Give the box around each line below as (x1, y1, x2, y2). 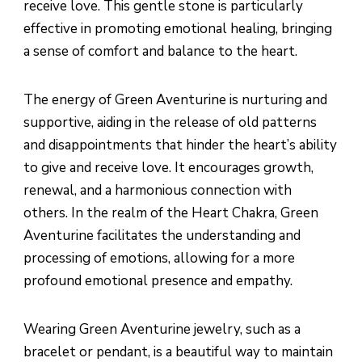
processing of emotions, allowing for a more (23, 249, 295, 268)
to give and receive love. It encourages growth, (23, 158, 314, 178)
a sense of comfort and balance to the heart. (23, 42, 297, 61)
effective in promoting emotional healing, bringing (23, 19, 332, 39)
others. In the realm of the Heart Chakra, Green (23, 204, 318, 223)
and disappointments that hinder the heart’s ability (23, 136, 337, 155)
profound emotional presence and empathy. (23, 271, 293, 291)
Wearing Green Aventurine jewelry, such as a (23, 320, 301, 339)
